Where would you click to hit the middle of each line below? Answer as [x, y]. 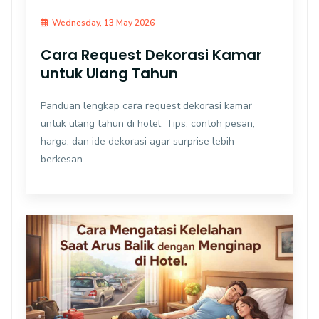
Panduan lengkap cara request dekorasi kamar [146, 106]
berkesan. [63, 159]
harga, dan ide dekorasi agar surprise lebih [137, 142]
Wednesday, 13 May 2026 [103, 23]
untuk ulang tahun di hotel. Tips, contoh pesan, [148, 124]
